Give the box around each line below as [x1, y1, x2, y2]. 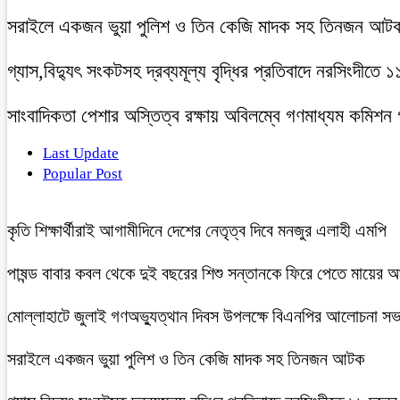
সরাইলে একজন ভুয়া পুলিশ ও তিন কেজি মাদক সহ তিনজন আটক [7, 348, 364, 369]
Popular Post [43, 164, 122, 182]
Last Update [43, 144, 119, 162]
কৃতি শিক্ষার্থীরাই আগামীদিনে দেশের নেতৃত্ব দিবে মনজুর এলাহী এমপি [7, 220, 387, 240]
